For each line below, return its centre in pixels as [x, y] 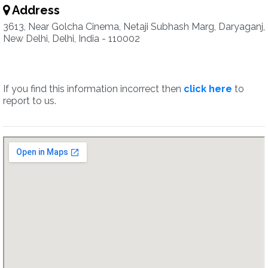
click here [208, 89]
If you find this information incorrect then [93, 89]
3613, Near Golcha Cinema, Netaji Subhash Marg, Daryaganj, [134, 27]
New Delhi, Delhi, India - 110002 [71, 39]
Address [35, 10]
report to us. [30, 101]
